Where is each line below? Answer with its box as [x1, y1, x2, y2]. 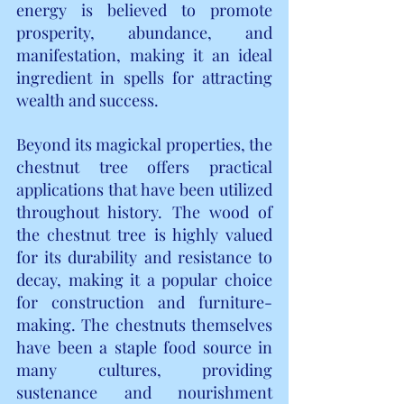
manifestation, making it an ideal [16, 43, 272, 66]
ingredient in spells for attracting [16, 66, 272, 88]
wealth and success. [16, 88, 159, 111]
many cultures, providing [16, 358, 272, 381]
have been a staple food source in [16, 335, 272, 358]
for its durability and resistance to [16, 245, 272, 268]
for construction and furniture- [16, 290, 272, 313]
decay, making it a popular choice [16, 268, 272, 290]
